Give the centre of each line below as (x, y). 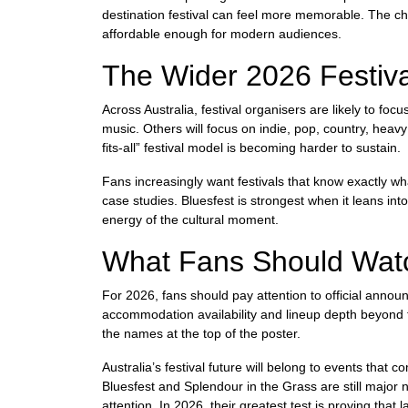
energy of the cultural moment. (190, 219)
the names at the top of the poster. (201, 333)
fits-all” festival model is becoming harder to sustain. (251, 147)
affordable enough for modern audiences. (222, 33)
